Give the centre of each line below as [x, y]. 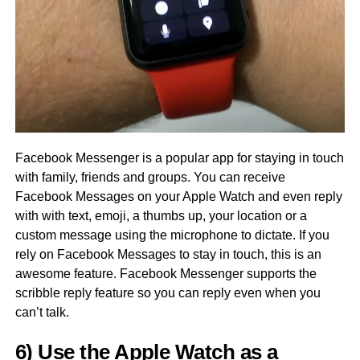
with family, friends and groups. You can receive [150, 178]
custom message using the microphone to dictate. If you [172, 235]
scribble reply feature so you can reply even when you [168, 293]
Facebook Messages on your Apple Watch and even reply [178, 197]
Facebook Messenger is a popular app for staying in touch [179, 158]
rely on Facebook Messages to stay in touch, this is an [168, 255]
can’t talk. [43, 313]
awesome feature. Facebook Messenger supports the [166, 274]
